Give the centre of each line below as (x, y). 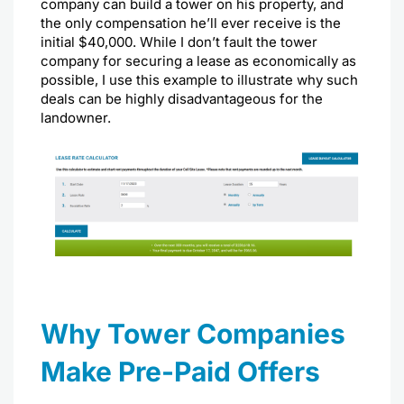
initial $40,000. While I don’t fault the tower (179, 42)
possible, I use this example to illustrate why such (199, 80)
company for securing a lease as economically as (198, 61)
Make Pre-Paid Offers (180, 371)
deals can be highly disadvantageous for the (182, 99)
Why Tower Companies (193, 333)
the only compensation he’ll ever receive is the (191, 23)
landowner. (78, 118)
